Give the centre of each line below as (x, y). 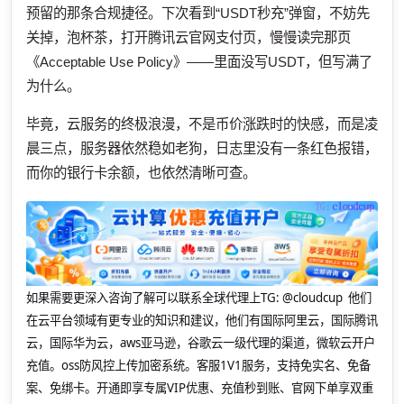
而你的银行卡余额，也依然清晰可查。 (141, 173)
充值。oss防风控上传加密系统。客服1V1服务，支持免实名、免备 (198, 365)
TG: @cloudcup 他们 (316, 297)
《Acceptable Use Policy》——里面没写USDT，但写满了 (199, 62)
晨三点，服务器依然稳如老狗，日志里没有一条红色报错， (202, 149)
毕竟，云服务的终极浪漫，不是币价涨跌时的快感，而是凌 (202, 124)
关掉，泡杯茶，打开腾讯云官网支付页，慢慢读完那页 (188, 38)
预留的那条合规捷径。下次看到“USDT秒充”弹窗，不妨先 (198, 14)
